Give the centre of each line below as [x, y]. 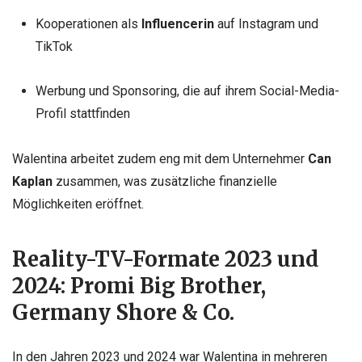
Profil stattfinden [82, 114]
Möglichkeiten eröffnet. [78, 204]
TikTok [54, 47]
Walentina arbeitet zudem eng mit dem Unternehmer [160, 158]
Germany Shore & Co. [123, 313]
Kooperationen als [88, 24]
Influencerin [177, 24]
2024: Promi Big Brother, [139, 286]
